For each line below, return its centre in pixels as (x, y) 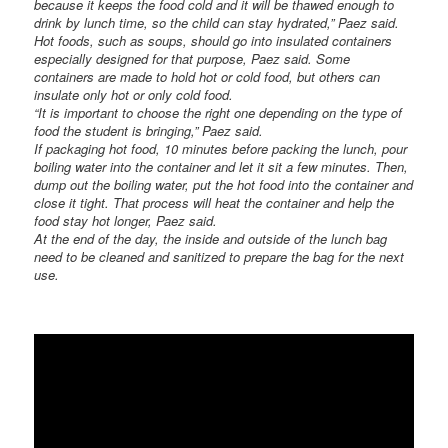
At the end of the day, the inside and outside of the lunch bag (211, 239)
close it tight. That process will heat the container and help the (214, 203)
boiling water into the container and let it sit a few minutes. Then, (221, 167)
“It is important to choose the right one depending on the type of (218, 113)
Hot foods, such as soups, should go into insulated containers (213, 41)
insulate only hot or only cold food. (134, 95)
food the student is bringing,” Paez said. (149, 131)
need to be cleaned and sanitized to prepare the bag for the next (219, 257)
